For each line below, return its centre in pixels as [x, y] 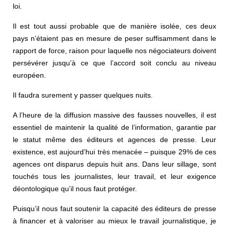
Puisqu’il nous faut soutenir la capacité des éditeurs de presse [114, 208]
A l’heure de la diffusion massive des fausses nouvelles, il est [114, 115]
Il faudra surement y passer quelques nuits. [83, 95]
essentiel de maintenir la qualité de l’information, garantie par [114, 127]
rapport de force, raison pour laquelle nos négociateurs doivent [114, 50]
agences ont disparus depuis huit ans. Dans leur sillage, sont [114, 164]
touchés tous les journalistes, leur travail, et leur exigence [114, 176]
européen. [29, 75]
